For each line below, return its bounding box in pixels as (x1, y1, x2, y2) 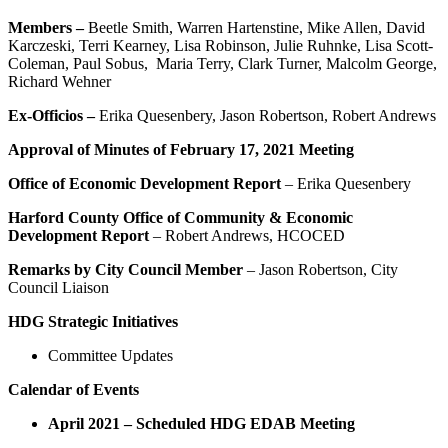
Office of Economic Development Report (8, 175, 281, 193)
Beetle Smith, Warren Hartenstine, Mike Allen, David (88, 19, 425, 37)
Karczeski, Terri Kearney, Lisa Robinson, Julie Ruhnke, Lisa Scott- (8, 37, 433, 55)
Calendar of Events (8, 381, 139, 399)
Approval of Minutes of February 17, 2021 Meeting (8, 141, 354, 159)
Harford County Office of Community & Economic (8, 209, 353, 227)
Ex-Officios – (8, 107, 99, 125)
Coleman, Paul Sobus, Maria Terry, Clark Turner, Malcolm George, (8, 55, 437, 73)
